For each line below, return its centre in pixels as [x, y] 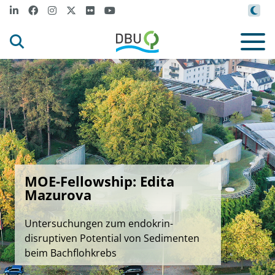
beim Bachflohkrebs [71, 253]
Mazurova [58, 195]
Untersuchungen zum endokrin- [99, 223]
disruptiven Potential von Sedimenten [112, 238]
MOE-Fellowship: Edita [99, 181]
